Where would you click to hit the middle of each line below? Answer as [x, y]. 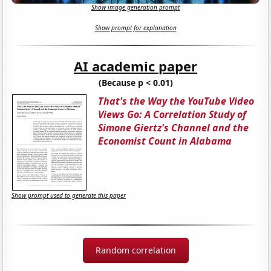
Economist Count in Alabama [165, 141]
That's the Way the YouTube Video [176, 101]
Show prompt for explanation [135, 28]
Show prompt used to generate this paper [69, 196]
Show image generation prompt [135, 8]
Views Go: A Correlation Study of [172, 114]
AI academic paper [135, 66]
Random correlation [135, 250]
